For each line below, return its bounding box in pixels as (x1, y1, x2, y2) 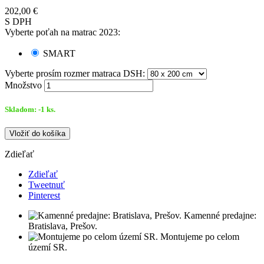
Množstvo (5, 80, 42, 90)
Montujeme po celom (160, 232, 239, 242)
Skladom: (5, 104, 38, 114)
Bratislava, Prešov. (28, 221, 97, 232)
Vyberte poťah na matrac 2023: (5, 27, 120, 37)
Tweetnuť (28, 180, 65, 190)
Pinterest (28, 190, 60, 201)
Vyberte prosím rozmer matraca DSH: (5, 68, 145, 78)
